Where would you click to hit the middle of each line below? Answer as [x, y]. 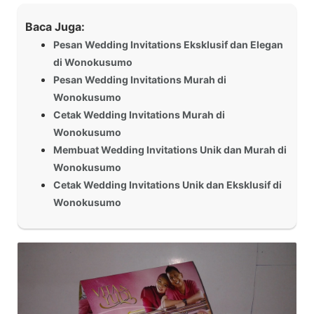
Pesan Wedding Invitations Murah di [140, 79]
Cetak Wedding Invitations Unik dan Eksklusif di [168, 184]
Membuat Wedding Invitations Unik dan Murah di [170, 149]
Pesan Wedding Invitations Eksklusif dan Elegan [168, 44]
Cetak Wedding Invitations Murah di [139, 114]
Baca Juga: [55, 26]
